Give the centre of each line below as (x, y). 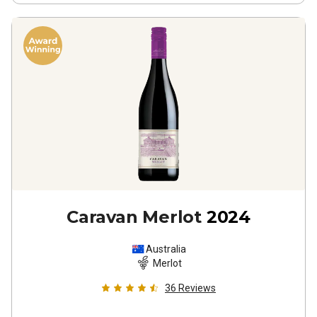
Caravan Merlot (134, 217)
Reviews (197, 288)
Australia (166, 249)
